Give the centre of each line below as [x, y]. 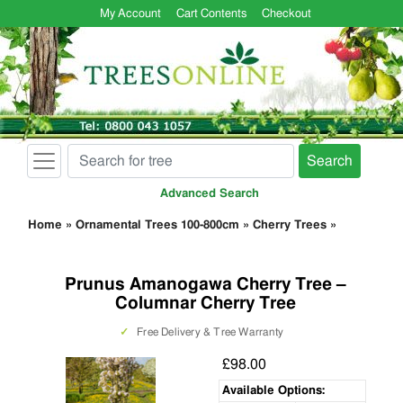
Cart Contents [211, 14]
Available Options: [273, 391]
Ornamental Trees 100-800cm [157, 225]
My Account [131, 14]
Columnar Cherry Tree [205, 304]
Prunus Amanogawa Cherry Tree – [205, 285]
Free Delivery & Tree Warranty [209, 332]
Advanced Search [210, 194]
